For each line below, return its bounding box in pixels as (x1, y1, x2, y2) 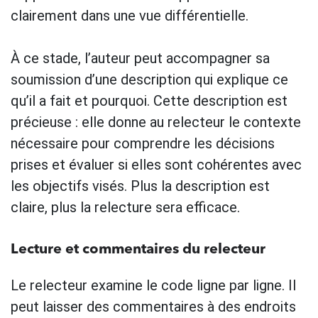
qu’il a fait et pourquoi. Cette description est (11, 92, 287, 109)
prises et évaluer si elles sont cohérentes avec (11, 155, 302, 173)
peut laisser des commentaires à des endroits (11, 297, 296, 315)
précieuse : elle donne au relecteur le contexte (11, 113, 301, 131)
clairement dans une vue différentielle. (11, 6, 248, 24)
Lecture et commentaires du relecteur (11, 242, 265, 257)
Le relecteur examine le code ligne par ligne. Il (11, 276, 296, 294)
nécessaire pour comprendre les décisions (11, 134, 275, 152)
